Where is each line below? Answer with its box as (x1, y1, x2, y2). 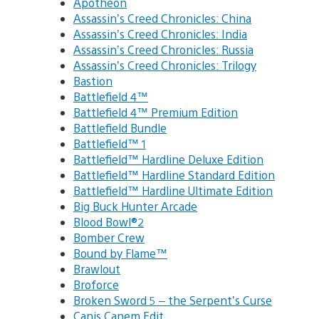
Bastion (73, 73, 113, 89)
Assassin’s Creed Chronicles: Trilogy (73, 58, 256, 73)
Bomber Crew (73, 230, 145, 246)
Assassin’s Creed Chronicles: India (73, 26, 247, 42)
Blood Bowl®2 (73, 214, 144, 230)
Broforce (73, 277, 119, 293)
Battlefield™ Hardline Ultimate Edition (73, 183, 273, 199)
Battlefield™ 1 (73, 136, 146, 152)
